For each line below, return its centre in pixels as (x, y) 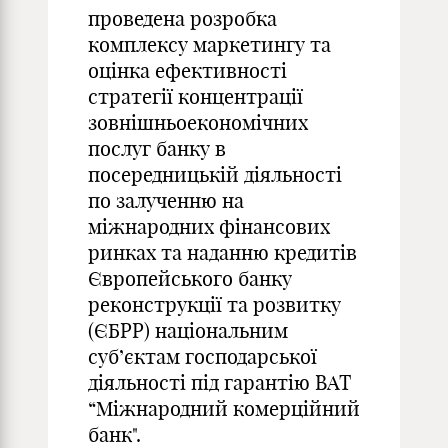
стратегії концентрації (195, 96)
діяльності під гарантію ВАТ (219, 382)
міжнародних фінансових (209, 226)
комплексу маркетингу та (209, 44)
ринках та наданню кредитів (222, 252)
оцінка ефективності (187, 70)
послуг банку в (157, 148)
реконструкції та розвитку (214, 304)
